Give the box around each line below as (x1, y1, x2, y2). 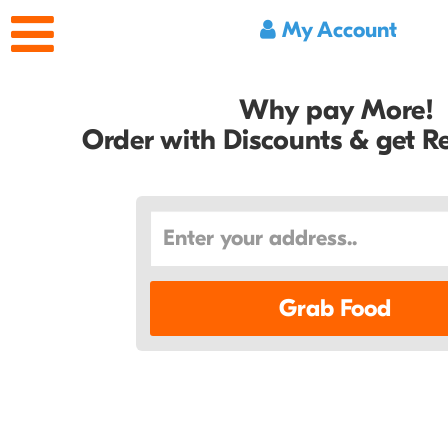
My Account (276, 17, 397, 43)
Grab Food (279, 293, 391, 323)
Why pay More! (238, 94, 434, 127)
